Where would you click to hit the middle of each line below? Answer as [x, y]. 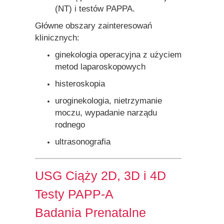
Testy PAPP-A [74, 194]
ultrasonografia [82, 141]
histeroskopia [80, 83]
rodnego [70, 124]
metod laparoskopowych [100, 66]
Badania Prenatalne [90, 212]
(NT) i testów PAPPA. [95, 8]
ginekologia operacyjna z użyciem [118, 54]
